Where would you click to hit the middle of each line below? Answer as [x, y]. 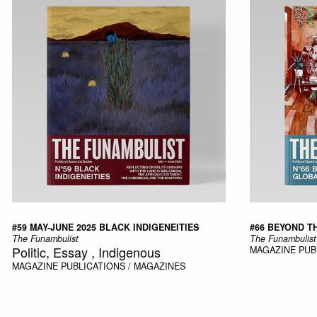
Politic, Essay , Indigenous [86, 252]
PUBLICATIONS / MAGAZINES [123, 266]
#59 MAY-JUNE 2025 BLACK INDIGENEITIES [105, 227]
